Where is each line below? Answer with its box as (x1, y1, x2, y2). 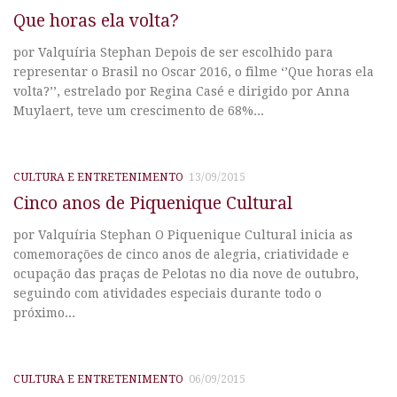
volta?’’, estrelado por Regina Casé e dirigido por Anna (13, 84, 350, 99)
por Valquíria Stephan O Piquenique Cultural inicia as (13, 227, 353, 242)
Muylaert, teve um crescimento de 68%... (13, 104, 264, 119)
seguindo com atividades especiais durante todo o (13, 285, 322, 300)
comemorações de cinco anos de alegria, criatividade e (13, 246, 349, 261)
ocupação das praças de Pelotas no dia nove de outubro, (13, 266, 359, 281)
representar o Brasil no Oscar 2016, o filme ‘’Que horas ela (13, 65, 374, 80)
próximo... (13, 305, 75, 320)
